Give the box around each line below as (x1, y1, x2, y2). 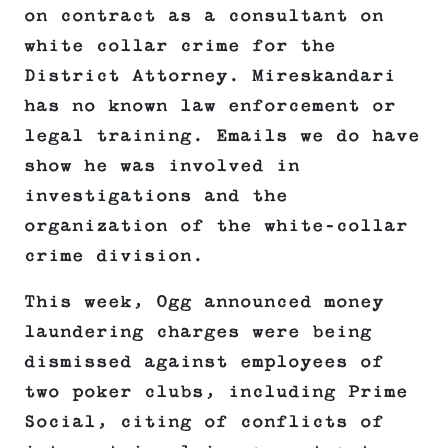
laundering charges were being (24, 322, 372, 343)
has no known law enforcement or (24, 96, 396, 117)
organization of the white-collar (24, 216, 408, 237)
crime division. (24, 246, 204, 267)
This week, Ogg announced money (24, 292, 384, 313)
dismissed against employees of (24, 352, 384, 373)
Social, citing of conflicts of (24, 412, 384, 433)
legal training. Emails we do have (24, 126, 420, 147)
